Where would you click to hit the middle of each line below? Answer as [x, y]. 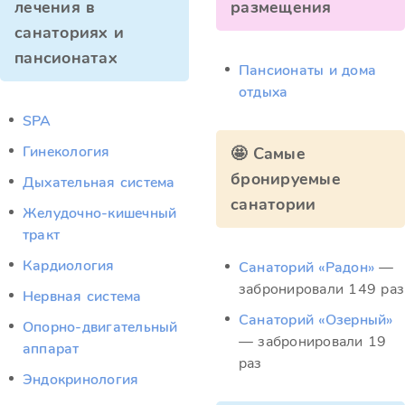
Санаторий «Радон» [307, 268]
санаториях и [70, 33]
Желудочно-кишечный [100, 213]
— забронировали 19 [313, 342]
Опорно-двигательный [100, 327]
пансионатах [66, 58]
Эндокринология [81, 380]
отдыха [264, 92]
